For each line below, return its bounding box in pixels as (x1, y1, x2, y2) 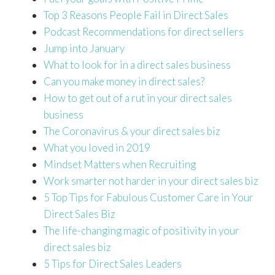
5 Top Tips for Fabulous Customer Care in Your (44, 191, 254, 204)
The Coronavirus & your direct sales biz (44, 125, 220, 138)
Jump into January (44, 42, 125, 55)
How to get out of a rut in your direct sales (44, 91, 232, 105)
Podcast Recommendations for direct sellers (44, 25, 244, 39)
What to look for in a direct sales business (44, 58, 231, 72)
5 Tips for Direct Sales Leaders (44, 257, 182, 271)
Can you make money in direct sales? (44, 75, 204, 88)
